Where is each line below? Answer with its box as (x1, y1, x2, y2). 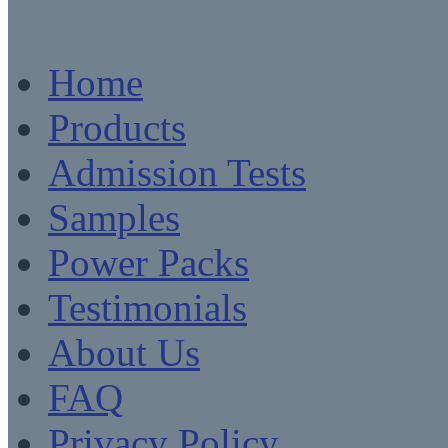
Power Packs (48, 241, 249, 285)
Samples (48, 196, 180, 240)
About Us (48, 331, 200, 375)
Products (48, 106, 186, 150)
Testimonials (48, 286, 247, 330)
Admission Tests (48, 151, 306, 195)
